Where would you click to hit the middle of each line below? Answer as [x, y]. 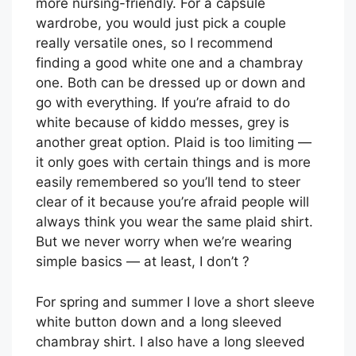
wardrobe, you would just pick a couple [161, 23]
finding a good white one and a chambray [169, 63]
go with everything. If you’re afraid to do [163, 103]
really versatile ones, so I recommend [155, 43]
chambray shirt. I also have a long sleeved [170, 341]
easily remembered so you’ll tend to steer [168, 182]
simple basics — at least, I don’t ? [143, 262]
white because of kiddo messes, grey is [163, 123]
